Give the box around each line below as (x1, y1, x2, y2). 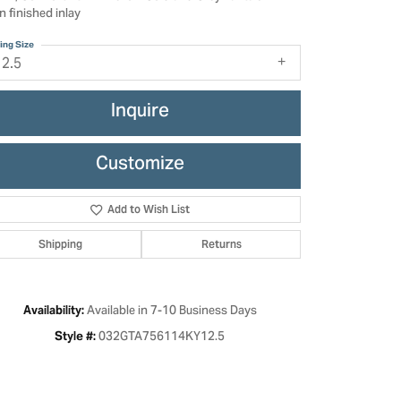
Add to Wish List (107, 201, 191, 216)
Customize (95, 146, 184, 185)
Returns (200, 236, 242, 251)
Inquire (110, 93, 169, 132)
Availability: (22, 302, 84, 318)
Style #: (55, 328, 96, 344)
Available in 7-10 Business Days (86, 298, 257, 324)
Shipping (38, 236, 82, 251)
